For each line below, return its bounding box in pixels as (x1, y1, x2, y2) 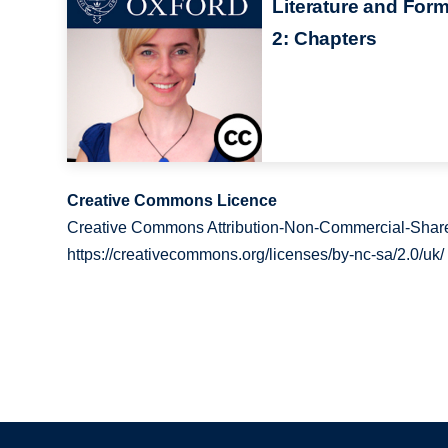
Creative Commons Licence (67, 191, 278, 209)
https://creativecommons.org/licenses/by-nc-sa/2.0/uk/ (67, 245, 445, 263)
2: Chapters (272, 27, 377, 49)
